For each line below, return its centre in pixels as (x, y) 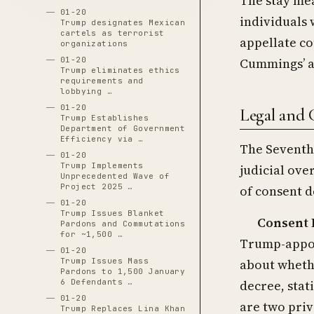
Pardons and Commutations (123, 224)
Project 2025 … (96, 186)
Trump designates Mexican (123, 22)
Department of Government (123, 128)
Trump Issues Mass (104, 261)
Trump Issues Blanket (112, 213)
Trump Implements (102, 165)
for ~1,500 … (91, 234)
